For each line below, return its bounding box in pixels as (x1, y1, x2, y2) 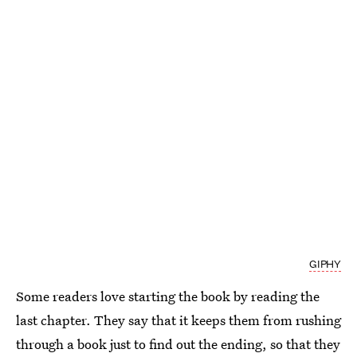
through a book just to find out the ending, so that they (16, 335, 340, 354)
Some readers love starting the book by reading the (16, 287, 320, 306)
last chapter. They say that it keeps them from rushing (16, 311, 341, 330)
